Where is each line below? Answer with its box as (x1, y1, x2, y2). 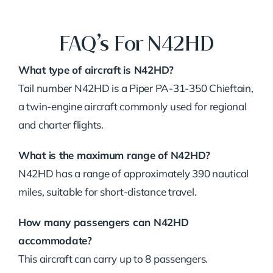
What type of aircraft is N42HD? (18, 63, 174, 77)
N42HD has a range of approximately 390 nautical (18, 167, 249, 180)
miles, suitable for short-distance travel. (18, 185, 197, 199)
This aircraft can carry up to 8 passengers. (18, 252, 208, 266)
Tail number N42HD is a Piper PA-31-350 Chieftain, (18, 82, 253, 95)
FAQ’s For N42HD (59, 31, 214, 58)
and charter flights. (18, 118, 104, 132)
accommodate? (18, 234, 92, 247)
